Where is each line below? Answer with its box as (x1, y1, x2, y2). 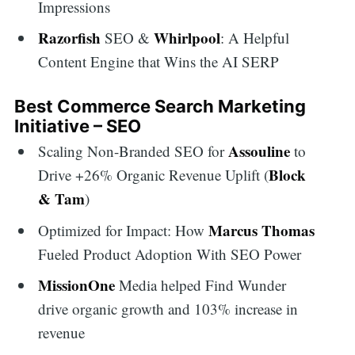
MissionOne (38, 274, 116, 296)
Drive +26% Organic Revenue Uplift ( (38, 165, 269, 185)
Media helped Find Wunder (115, 275, 287, 296)
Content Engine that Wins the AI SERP (38, 52, 280, 72)
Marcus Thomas (208, 219, 315, 241)
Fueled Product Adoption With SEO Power (38, 243, 302, 264)
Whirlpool (154, 27, 221, 49)
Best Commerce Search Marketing (13, 95, 306, 116)
